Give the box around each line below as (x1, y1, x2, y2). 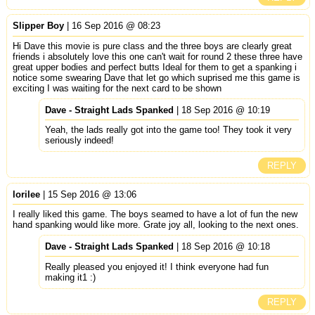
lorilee (12, 188, 40, 200)
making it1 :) (45, 271, 96, 283)
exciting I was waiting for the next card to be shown (12, 83, 221, 94)
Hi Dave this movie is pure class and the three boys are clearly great (12, 41, 292, 52)
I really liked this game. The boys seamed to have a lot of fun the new (12, 209, 297, 220)
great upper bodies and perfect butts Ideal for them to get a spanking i (12, 62, 297, 73)
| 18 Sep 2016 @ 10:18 (174, 240, 271, 252)
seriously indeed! (45, 135, 115, 146)
